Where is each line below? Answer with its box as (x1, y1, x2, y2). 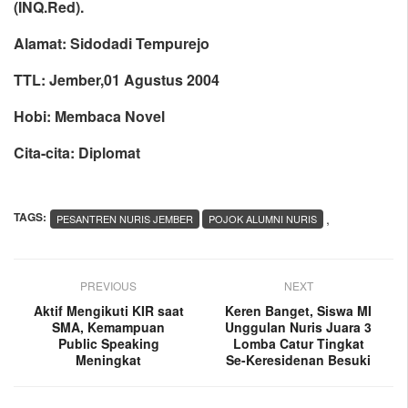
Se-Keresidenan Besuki (226, 351, 372, 370)
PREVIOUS (80, 278, 138, 294)
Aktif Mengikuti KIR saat (33, 301, 184, 321)
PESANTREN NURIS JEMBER (56, 211, 193, 227)
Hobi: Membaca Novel (14, 106, 165, 127)
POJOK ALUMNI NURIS (209, 211, 317, 227)
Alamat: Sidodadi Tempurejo (14, 33, 209, 55)
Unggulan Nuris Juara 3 (225, 318, 372, 337)
